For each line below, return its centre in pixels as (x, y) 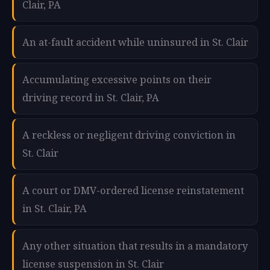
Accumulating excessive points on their (117, 79)
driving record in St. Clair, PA (91, 97)
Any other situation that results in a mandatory (135, 246)
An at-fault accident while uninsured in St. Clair (135, 42)
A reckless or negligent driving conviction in (129, 135)
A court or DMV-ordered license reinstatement (133, 190)
